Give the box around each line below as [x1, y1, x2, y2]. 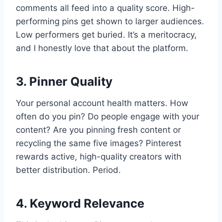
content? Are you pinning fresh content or [16, 125, 181, 135]
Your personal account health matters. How [16, 98, 188, 109]
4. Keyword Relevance [16, 196, 144, 211]
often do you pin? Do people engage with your [16, 111, 199, 122]
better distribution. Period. [16, 165, 121, 175]
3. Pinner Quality [16, 74, 112, 89]
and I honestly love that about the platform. [16, 43, 188, 54]
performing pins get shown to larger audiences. [16, 16, 204, 27]
